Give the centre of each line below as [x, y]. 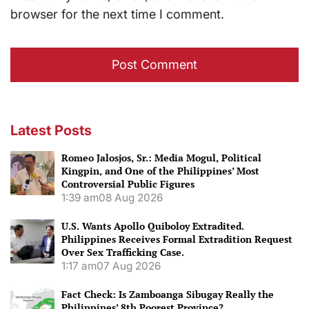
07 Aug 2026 [129, 266]
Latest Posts [51, 131]
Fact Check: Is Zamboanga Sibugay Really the [168, 295]
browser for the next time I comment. [117, 14]
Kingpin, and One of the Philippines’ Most [160, 171]
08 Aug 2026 [131, 198]
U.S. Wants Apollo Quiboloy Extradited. [153, 226]
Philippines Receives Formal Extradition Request [177, 239]
